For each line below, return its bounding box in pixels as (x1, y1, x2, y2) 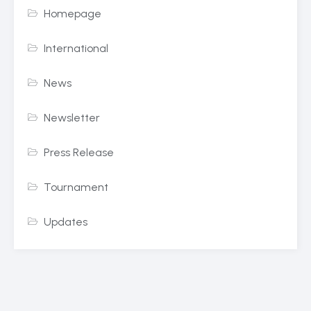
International (44, 42, 109, 56)
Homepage (44, 7, 102, 21)
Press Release (44, 146, 115, 160)
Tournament (44, 180, 109, 194)
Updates (44, 215, 88, 229)
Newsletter (44, 111, 101, 125)
